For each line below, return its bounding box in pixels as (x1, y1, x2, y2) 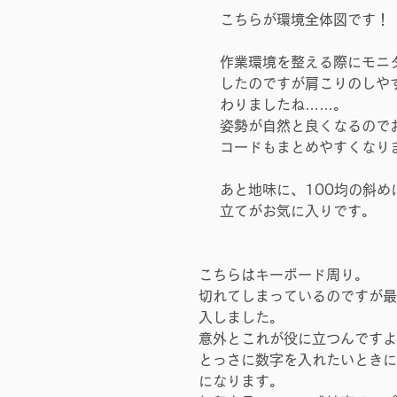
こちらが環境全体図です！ (220, 12, 390, 27)
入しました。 (198, 310, 284, 324)
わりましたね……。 (220, 97, 347, 112)
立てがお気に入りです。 (220, 204, 376, 218)
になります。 (198, 374, 284, 388)
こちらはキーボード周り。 (198, 268, 369, 282)
